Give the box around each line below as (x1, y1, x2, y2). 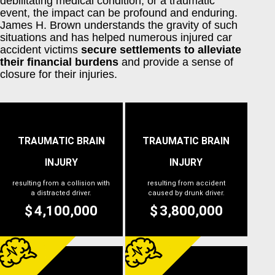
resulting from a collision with (12, 179, 110, 187)
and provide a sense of (118, 55, 233, 68)
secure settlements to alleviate (78, 43, 241, 56)
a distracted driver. (31, 188, 92, 197)
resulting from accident (147, 179, 225, 187)
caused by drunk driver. (147, 188, 225, 197)
